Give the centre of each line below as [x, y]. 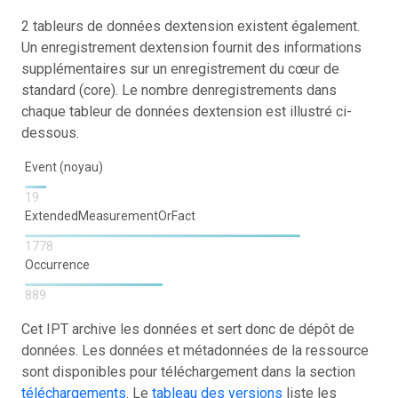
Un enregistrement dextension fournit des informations [191, 47]
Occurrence [59, 264]
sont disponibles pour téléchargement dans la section [188, 371]
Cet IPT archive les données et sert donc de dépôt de [188, 329]
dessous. [50, 132]
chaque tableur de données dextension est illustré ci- [187, 111]
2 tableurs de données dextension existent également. [191, 26]
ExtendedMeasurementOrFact [111, 215]
